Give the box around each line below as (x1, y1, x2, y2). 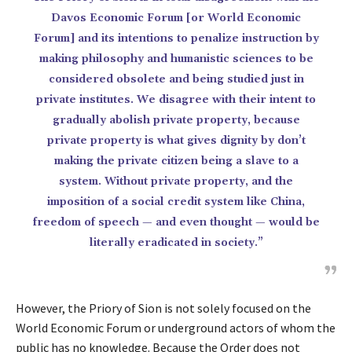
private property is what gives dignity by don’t (46, 134, 306, 148)
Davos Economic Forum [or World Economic (51, 11, 301, 25)
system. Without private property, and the (59, 174, 293, 189)
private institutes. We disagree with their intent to (36, 93, 316, 107)
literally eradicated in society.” (89, 236, 263, 250)
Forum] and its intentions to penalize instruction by (33, 31, 319, 46)
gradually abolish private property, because (52, 113, 300, 127)
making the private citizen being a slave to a (53, 154, 299, 168)
